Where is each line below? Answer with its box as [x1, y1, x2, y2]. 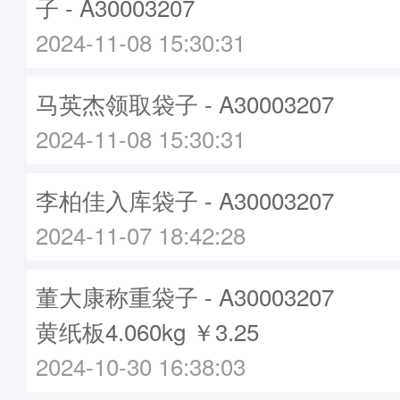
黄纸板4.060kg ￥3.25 [36, 314, 259, 347]
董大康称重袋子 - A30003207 [36, 279, 334, 312]
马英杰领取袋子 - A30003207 [36, 87, 334, 120]
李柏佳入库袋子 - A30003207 [36, 183, 334, 216]
